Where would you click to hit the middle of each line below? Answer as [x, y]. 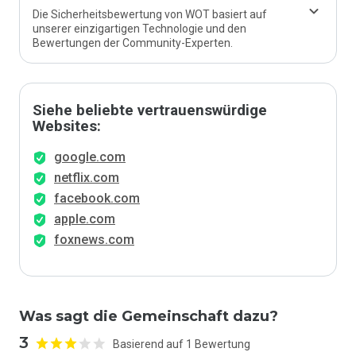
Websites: [67, 126]
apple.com [85, 219]
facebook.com [97, 198]
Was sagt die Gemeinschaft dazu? [149, 316]
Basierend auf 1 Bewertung [182, 344]
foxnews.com [94, 240]
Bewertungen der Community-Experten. [133, 43]
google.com [90, 157]
